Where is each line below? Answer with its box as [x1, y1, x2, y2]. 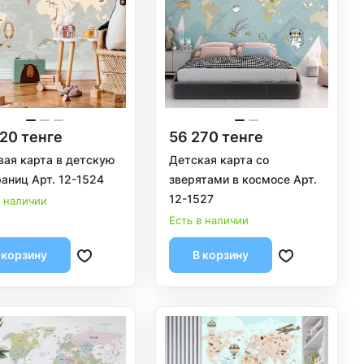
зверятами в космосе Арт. [169, 171, 318, 186]
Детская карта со [169, 152, 270, 167]
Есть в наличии [169, 213, 249, 227]
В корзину [193, 247, 249, 262]
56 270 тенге [169, 128, 264, 145]
